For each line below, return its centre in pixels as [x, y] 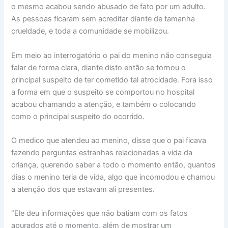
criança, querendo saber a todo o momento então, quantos [114, 165]
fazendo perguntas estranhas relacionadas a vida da [102, 153]
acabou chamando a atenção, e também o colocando [104, 104]
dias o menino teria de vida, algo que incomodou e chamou [113, 177]
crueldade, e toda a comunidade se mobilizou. [90, 31]
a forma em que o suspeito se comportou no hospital [103, 92]
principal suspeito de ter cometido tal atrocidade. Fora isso [112, 80]
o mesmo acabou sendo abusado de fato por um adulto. [109, 7]
